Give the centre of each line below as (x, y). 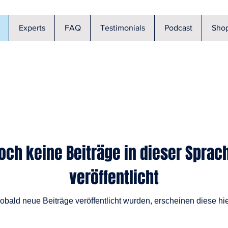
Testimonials (122, 28)
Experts (32, 28)
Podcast (178, 28)
